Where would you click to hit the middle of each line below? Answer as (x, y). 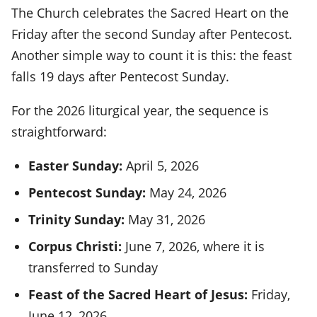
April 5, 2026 (161, 165)
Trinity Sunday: (76, 219)
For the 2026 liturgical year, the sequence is (140, 110)
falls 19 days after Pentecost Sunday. (120, 76)
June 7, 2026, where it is (193, 246)
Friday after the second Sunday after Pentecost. (152, 34)
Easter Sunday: (75, 165)
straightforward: (59, 131)
